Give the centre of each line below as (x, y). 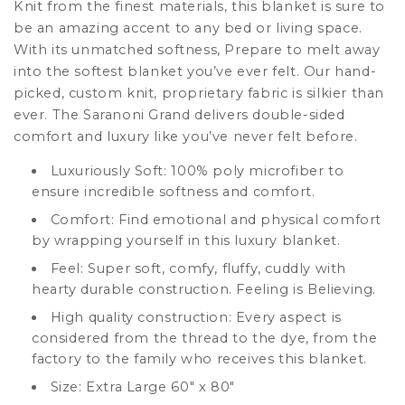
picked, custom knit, (86, 93)
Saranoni (114, 114)
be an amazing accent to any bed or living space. (188, 28)
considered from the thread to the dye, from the (205, 338)
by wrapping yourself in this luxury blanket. (186, 240)
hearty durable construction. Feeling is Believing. (204, 289)
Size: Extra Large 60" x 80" (142, 386)
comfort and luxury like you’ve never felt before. (186, 136)
